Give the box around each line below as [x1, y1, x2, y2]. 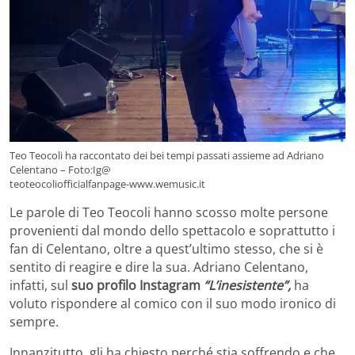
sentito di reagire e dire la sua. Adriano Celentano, [10, 258, 308, 277]
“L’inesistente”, [204, 277, 291, 295]
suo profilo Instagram [68, 277, 204, 295]
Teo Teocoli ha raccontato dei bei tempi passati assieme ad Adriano [10, 148, 324, 163]
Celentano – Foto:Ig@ [10, 162, 111, 177]
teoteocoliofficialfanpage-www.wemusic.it [10, 177, 205, 192]
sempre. [10, 313, 59, 331]
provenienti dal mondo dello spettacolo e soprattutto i [10, 222, 335, 240]
